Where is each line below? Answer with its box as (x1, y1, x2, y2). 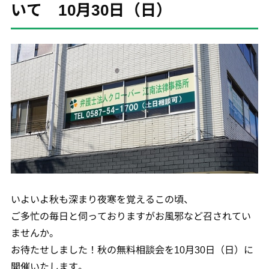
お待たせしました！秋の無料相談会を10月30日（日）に (10, 242, 253, 257)
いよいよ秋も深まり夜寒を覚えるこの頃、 (10, 192, 193, 207)
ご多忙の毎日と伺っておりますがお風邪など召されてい (10, 208, 251, 223)
